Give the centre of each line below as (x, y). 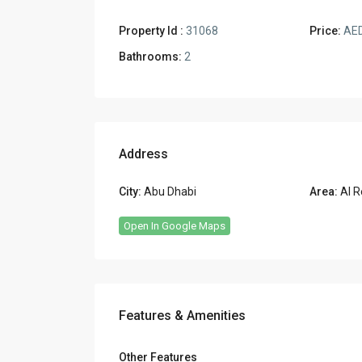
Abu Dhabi (170, 192)
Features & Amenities (182, 316)
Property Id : (151, 31)
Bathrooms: (150, 57)
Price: (325, 31)
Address (143, 154)
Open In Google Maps (175, 226)
